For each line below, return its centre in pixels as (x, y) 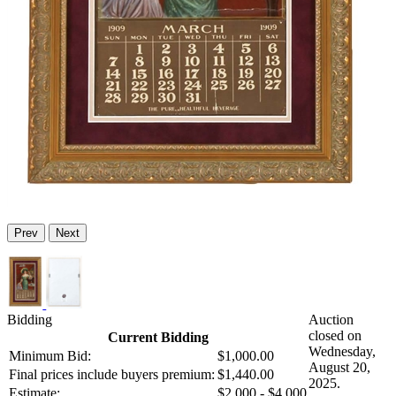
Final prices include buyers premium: (112, 375)
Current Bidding (158, 338)
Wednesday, (342, 352)
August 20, (339, 368)
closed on (335, 336)
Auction (331, 320)
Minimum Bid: (50, 356)
